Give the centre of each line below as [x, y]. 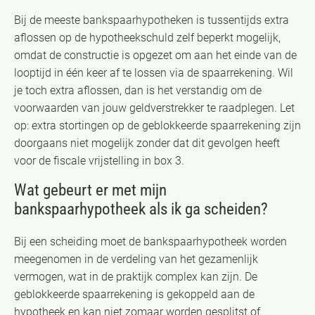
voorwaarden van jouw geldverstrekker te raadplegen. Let [154, 108]
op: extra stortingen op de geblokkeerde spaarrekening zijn [157, 125]
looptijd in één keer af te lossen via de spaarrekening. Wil [154, 72]
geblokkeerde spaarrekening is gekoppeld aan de [134, 294]
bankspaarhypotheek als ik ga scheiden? [141, 209]
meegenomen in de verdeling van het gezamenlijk [136, 259]
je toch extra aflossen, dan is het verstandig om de [138, 90]
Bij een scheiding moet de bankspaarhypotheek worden [150, 241]
